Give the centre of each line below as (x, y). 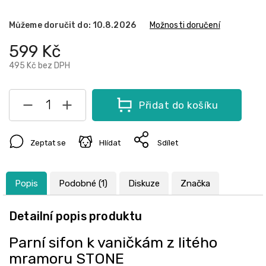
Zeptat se (48, 142)
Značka (195, 183)
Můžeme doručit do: (50, 25)
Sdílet (168, 142)
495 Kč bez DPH (39, 65)
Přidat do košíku (178, 105)
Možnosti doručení (185, 25)
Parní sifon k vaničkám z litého (113, 242)
